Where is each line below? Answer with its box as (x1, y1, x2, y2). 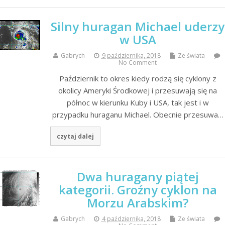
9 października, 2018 (101, 51, 161, 60)
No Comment (119, 58, 157, 67)
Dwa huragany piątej (76, 168, 199, 185)
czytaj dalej (56, 132, 94, 141)
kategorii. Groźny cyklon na (58, 181, 217, 198)
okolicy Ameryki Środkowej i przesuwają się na (58, 85, 217, 96)
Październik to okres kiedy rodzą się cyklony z (59, 73, 216, 84)
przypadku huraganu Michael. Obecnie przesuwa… (52, 109, 223, 120)
